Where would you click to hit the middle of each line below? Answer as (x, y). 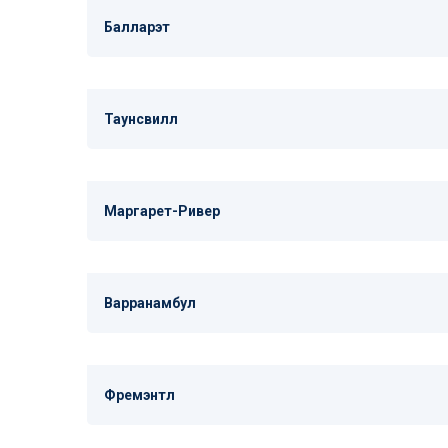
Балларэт (137, 27)
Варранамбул (150, 303)
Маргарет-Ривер (162, 211)
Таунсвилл (141, 119)
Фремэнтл (139, 395)
